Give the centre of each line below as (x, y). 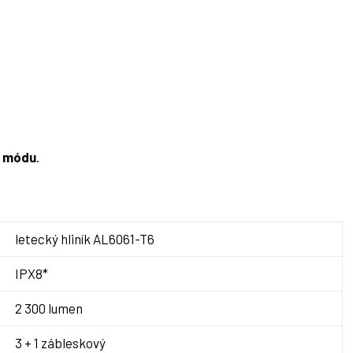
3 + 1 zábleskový (60, 343)
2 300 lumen (49, 308)
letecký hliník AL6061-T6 (85, 239)
